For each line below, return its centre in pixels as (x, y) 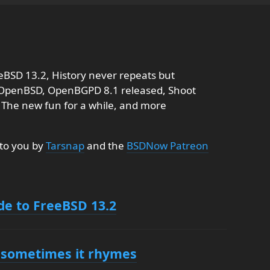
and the (105, 146)
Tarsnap (65, 146)
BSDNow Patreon (168, 146)
